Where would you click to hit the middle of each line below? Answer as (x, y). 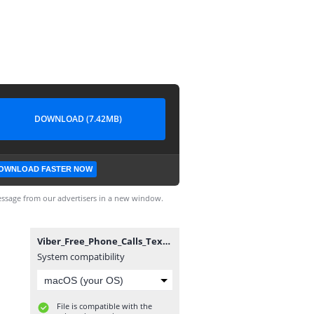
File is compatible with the (104, 306)
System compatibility (81, 257)
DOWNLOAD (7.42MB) (78, 119)
